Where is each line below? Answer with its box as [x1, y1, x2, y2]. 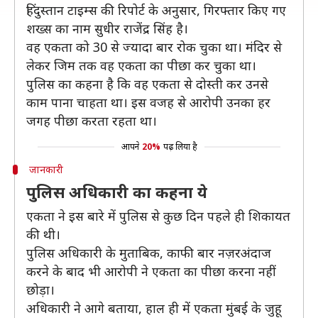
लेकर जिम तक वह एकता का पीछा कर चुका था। [26, 57, 256, 74]
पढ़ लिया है [163, 141, 197, 153]
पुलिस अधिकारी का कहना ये [26, 181, 207, 202]
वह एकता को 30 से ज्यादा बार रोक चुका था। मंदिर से [26, 38, 282, 55]
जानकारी [28, 163, 63, 176]
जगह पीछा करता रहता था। [26, 112, 157, 129]
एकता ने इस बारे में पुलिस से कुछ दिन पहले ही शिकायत [26, 207, 290, 224]
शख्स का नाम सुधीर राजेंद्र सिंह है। [26, 20, 188, 37]
